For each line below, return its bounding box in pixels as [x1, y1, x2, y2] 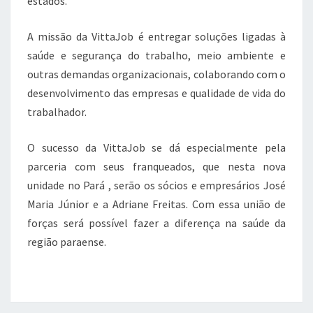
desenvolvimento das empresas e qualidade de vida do [27, 86, 286, 100]
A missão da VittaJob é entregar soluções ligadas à [27, 29, 286, 43]
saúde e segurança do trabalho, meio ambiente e [27, 48, 286, 62]
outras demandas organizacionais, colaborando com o [27, 67, 286, 81]
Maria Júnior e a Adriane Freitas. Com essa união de [27, 197, 286, 211]
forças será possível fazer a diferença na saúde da [27, 216, 286, 230]
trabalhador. [27, 105, 87, 119]
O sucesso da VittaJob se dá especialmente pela [27, 140, 286, 154]
